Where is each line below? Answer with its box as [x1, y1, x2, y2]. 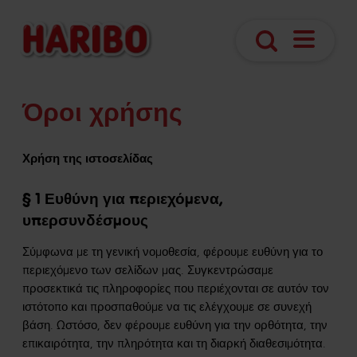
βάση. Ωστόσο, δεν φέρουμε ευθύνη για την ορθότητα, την [22, 318, 328, 332]
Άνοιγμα [303, 46, 350, 62]
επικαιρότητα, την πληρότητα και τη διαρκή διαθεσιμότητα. [22, 336, 326, 351]
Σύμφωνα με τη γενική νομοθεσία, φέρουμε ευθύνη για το [22, 245, 323, 259]
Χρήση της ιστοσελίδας [22, 151, 153, 167]
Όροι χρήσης [22, 96, 182, 129]
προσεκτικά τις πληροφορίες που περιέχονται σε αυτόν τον [22, 281, 329, 296]
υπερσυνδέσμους [22, 210, 148, 230]
